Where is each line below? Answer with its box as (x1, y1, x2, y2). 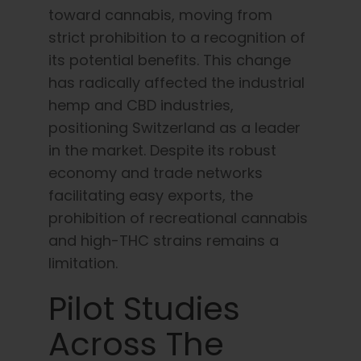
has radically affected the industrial (48, 72, 305, 93)
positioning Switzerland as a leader (48, 117, 301, 138)
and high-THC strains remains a (48, 230, 279, 251)
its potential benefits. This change (48, 49, 291, 70)
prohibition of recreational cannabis (48, 207, 308, 228)
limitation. (48, 252, 118, 273)
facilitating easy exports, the (48, 185, 253, 205)
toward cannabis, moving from (48, 4, 272, 25)
